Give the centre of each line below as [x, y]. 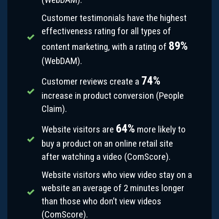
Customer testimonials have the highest [114, 18]
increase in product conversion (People [113, 95]
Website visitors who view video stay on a [117, 175]
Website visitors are [79, 129]
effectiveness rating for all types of [106, 31]
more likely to [160, 129]
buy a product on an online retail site [107, 143]
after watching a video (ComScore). [106, 156]
